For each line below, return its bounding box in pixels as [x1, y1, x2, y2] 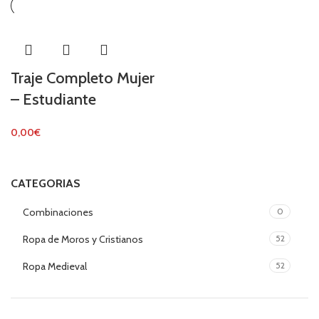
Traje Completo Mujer [11, 68, 155, 88]
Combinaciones [23, 206, 93, 219]
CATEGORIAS [11, 177, 80, 190]
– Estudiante [11, 90, 96, 109]
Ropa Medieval [23, 260, 87, 273]
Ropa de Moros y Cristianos [23, 233, 143, 246]
